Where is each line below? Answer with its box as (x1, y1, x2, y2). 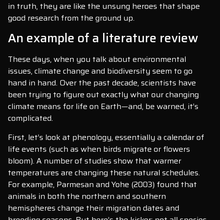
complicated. (8, 112, 53, 125)
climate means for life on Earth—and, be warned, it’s (8, 100, 198, 113)
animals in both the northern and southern (8, 190, 166, 202)
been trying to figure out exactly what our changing (8, 88, 199, 101)
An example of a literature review (8, 28, 198, 48)
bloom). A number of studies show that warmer (8, 154, 181, 167)
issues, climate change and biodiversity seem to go (8, 65, 192, 78)
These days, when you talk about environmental (8, 53, 186, 66)
